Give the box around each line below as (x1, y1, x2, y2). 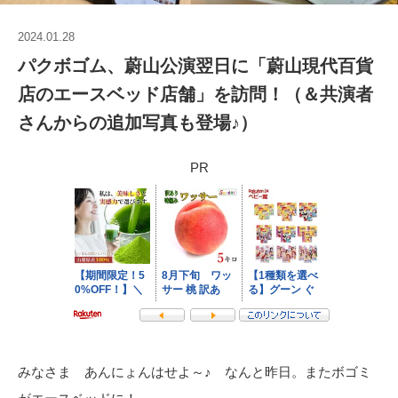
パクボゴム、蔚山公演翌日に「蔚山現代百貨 (18, 55, 373, 76)
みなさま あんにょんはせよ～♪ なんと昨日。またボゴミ (18, 363, 371, 379)
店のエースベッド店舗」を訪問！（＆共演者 (18, 84, 373, 104)
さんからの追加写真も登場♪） (18, 112, 258, 132)
